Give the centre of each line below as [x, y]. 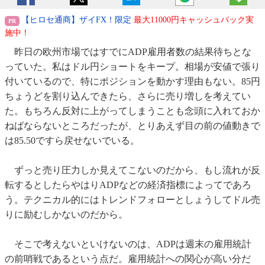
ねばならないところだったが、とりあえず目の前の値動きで [132, 126]
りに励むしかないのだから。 [66, 215]
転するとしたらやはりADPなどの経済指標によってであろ [128, 185]
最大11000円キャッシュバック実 [194, 20]
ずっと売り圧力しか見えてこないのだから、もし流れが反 [132, 170]
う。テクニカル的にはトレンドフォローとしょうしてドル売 [132, 200]
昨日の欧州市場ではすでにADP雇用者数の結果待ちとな [128, 52]
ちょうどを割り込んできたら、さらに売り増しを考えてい [128, 96]
